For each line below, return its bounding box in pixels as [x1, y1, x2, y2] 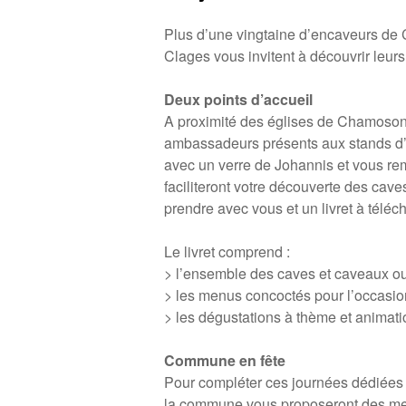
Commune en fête [164, 350, 286, 371]
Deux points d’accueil [164, 89, 314, 110]
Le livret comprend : [164, 241, 291, 262]
